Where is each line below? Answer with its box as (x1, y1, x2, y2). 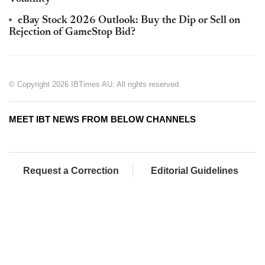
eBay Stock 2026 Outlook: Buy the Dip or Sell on (18, 15, 240, 27)
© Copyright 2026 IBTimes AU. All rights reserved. (9, 80, 181, 89)
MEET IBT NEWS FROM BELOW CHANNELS (9, 114, 196, 125)
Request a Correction (22, 166, 119, 176)
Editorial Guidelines (151, 166, 238, 176)
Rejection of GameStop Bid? (9, 27, 135, 38)
